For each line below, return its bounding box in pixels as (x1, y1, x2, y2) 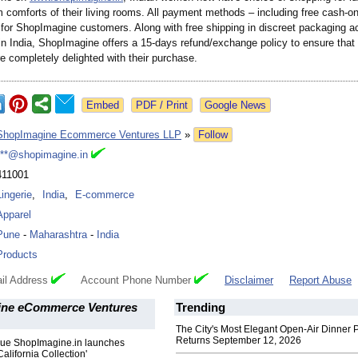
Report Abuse (289, 274, 352, 287)
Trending (176, 300, 225, 315)
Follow (198, 129, 228, 141)
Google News (205, 99, 266, 112)
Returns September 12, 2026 (176, 335, 301, 347)
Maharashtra (30, 229, 87, 241)
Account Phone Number (66, 274, 194, 287)
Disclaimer (225, 274, 273, 287)
